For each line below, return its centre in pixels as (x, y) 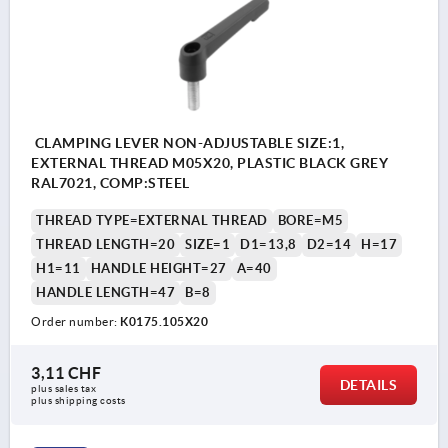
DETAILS (368, 385)
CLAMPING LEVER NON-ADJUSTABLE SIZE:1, (187, 143)
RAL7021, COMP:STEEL (110, 183)
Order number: (75, 322)
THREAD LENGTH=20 (105, 245)
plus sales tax (65, 389)
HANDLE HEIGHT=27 (158, 269)
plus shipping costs (78, 401)
